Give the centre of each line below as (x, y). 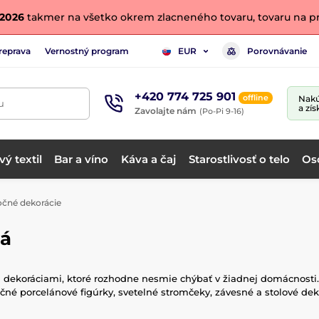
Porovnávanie (277, 51)
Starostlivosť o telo (239, 159)
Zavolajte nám (166, 110)
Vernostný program (87, 51)
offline (256, 97)
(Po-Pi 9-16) (222, 111)
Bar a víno (82, 159)
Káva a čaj (149, 159)
